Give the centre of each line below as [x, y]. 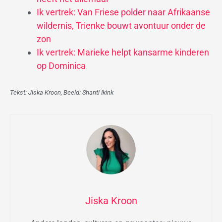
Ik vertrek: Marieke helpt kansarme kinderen [123, 53]
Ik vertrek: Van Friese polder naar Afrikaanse [123, 12]
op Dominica [61, 66]
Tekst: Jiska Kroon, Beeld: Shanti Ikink [62, 93]
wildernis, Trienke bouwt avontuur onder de [121, 26]
